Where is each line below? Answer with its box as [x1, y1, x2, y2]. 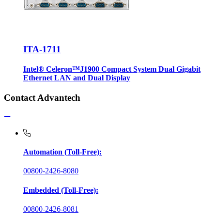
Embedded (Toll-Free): [23, 186, 98, 194]
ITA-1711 [23, 44, 61, 54]
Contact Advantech [4, 93, 80, 103]
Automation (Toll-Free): [23, 148, 102, 156]
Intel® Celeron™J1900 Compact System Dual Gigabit [23, 64, 201, 73]
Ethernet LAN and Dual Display [23, 73, 130, 82]
